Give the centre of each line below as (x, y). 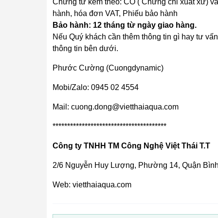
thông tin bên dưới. (85, 48)
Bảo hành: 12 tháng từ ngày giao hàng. (125, 25)
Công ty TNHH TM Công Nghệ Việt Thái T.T (131, 146)
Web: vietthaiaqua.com (92, 185)
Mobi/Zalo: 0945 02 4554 (96, 87)
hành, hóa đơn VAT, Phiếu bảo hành (115, 13)
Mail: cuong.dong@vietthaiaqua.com (116, 107)
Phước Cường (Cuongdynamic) (108, 68)
